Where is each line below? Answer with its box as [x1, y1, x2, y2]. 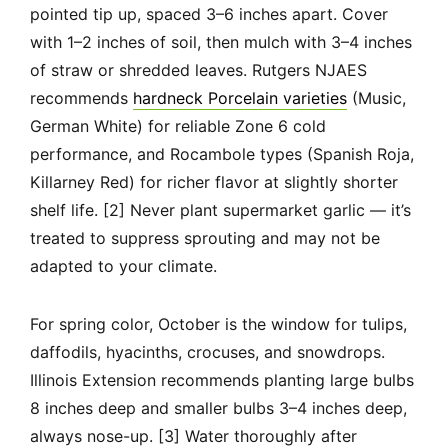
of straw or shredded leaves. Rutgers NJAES [30, 60, 367, 81]
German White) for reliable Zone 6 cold [30, 116, 326, 137]
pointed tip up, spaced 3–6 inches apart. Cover [30, 4, 388, 25]
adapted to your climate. [30, 256, 217, 277]
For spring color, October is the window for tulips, [30, 314, 407, 335]
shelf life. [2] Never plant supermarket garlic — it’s [30, 200, 411, 221]
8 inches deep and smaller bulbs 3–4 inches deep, [30, 398, 407, 419]
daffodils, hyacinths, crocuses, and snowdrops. [30, 342, 385, 363]
